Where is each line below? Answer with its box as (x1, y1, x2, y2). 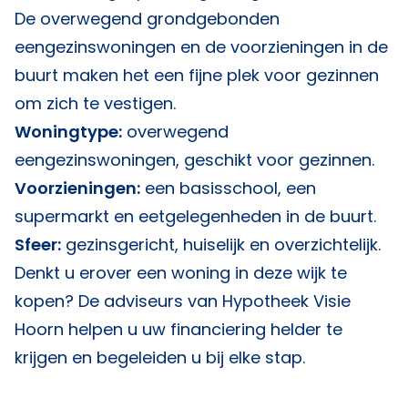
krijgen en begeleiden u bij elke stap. (15, 346, 305, 369)
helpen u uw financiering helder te (64, 318, 342, 341)
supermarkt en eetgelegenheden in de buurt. (15, 205, 376, 228)
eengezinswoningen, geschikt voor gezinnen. (15, 148, 374, 171)
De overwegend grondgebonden (15, 7, 280, 30)
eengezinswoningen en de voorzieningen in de (15, 36, 388, 58)
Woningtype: (15, 120, 122, 143)
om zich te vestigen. (15, 92, 176, 115)
